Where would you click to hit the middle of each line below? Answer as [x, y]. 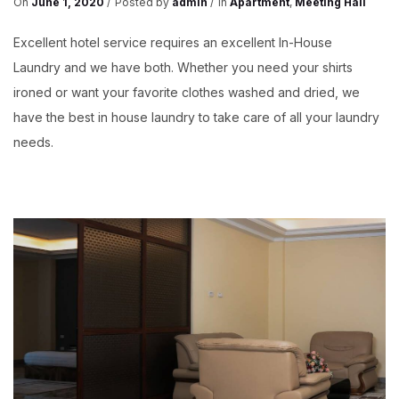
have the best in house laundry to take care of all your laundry [196, 118]
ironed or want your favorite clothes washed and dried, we [187, 93]
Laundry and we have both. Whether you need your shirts [183, 68]
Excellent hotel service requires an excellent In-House [173, 43]
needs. [33, 142]
